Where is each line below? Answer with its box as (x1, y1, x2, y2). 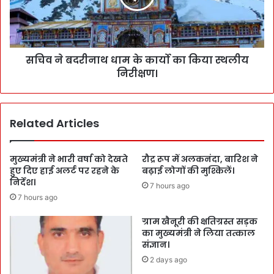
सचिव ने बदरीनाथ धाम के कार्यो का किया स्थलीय (25, 53, 249, 67)
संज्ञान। (142, 238, 169, 251)
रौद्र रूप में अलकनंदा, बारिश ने (142, 152, 258, 165)
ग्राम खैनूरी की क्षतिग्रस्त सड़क (142, 215, 257, 228)
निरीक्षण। (116, 66, 158, 81)
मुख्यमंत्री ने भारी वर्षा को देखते (10, 152, 128, 165)
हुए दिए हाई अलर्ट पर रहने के (10, 164, 119, 177)
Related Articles (10, 115, 99, 131)
